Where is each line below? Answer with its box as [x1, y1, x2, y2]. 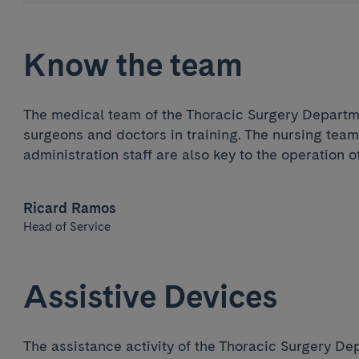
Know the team [22, 46, 243, 84]
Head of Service [22, 219, 111, 234]
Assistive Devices [22, 276, 277, 316]
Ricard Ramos [22, 199, 116, 216]
